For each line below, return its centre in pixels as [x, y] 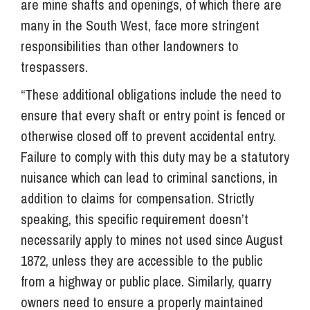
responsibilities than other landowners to [130, 46]
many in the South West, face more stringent [140, 26]
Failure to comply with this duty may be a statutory [155, 157]
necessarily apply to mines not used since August [152, 240]
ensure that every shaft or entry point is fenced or [153, 116]
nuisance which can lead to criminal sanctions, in [149, 178]
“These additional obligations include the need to [151, 95]
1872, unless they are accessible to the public [142, 261]
